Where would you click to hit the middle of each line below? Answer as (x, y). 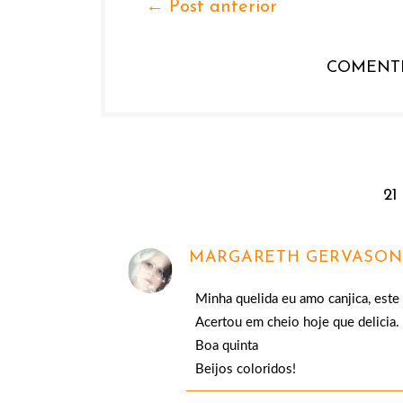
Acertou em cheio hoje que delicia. (297, 322)
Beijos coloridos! (246, 369)
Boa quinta (227, 346)
